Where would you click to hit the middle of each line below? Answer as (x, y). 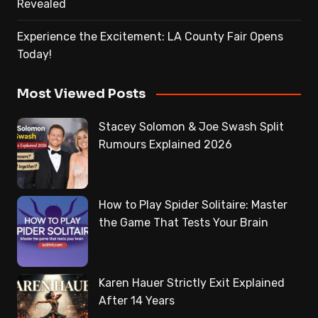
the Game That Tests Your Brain (183, 222)
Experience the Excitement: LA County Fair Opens (150, 36)
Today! (34, 54)
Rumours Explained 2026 (165, 144)
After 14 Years (136, 300)
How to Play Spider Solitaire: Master (193, 204)
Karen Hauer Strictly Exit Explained (191, 283)
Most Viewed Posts (81, 93)
